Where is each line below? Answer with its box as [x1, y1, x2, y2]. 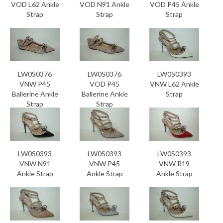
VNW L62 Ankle [149, 80, 199, 88]
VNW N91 [19, 159, 51, 168]
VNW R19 [159, 159, 190, 168]
